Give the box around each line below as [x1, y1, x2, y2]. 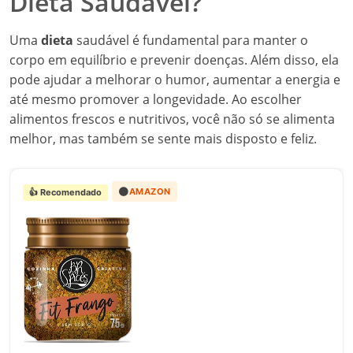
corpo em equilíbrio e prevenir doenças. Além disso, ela [9, 51, 339, 69]
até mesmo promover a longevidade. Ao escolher [9, 91, 302, 108]
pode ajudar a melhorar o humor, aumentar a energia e [9, 71, 340, 88]
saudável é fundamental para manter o [73, 32, 308, 49]
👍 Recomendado [29, 187, 102, 198]
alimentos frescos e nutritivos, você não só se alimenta [9, 110, 335, 128]
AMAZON [128, 185, 171, 197]
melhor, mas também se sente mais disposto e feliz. [9, 130, 317, 147]
